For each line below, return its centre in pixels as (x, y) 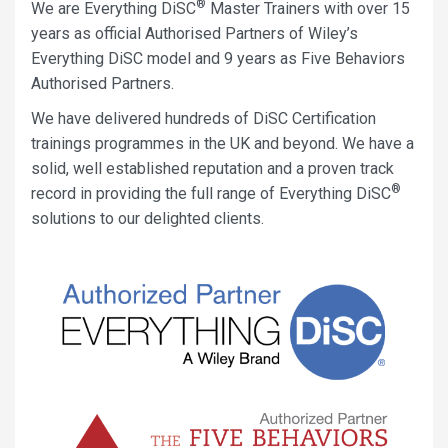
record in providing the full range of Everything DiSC (211, 193)
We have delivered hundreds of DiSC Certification (203, 118)
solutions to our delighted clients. (147, 218)
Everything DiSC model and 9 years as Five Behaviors (218, 58)
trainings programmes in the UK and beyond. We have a (222, 143)
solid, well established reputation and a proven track (212, 168)
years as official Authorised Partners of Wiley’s (194, 33)
